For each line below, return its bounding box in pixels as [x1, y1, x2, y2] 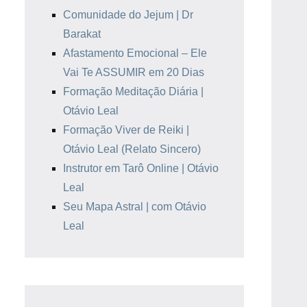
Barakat [63, 28, 101, 40]
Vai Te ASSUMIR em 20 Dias [63, 66, 204, 78]
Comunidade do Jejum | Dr [63, 9, 193, 21]
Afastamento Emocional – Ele [63, 47, 207, 59]
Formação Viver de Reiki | [63, 124, 189, 136]
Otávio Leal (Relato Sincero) [63, 143, 201, 155]
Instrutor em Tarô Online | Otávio [63, 162, 219, 174]
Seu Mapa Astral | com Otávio [63, 201, 206, 212]
